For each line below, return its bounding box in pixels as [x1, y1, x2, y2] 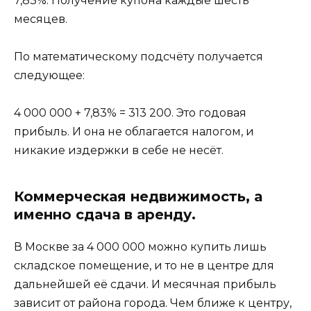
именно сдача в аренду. [14, 206, 196, 224]
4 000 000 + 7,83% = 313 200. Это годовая [14, 106, 246, 120]
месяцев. [14, 12, 67, 26]
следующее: [14, 69, 85, 83]
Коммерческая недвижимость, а [14, 188, 262, 205]
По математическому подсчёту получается [14, 50, 263, 64]
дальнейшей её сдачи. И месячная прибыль [14, 278, 276, 292]
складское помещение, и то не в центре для [14, 259, 274, 273]
